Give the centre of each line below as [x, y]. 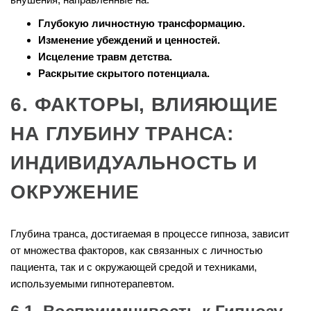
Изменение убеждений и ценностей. [129, 40]
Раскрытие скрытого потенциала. [124, 74]
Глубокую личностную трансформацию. [142, 24]
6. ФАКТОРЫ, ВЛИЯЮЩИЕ [144, 105]
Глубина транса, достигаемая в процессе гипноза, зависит [150, 234]
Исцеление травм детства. [105, 57]
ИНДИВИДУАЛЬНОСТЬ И [134, 163]
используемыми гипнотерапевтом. [92, 284]
